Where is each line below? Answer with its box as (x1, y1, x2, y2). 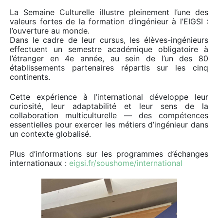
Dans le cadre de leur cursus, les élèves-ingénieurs (10, 35, 208, 45)
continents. (10, 72, 50, 82)
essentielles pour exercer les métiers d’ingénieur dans (10, 120, 208, 129)
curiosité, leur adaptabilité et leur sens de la (10, 101, 208, 111)
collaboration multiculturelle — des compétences (10, 110, 208, 120)
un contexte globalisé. (10, 129, 91, 139)
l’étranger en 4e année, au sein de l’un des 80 (10, 54, 208, 63)
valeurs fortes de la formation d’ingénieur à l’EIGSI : (10, 17, 208, 26)
